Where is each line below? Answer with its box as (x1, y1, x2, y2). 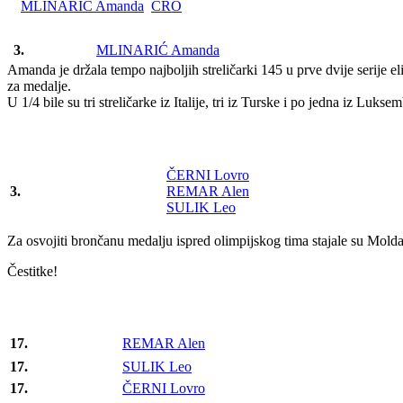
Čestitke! (7, 263, 58, 279)
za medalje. (7, 77, 71, 94)
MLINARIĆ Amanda (96, 41, 219, 58)
